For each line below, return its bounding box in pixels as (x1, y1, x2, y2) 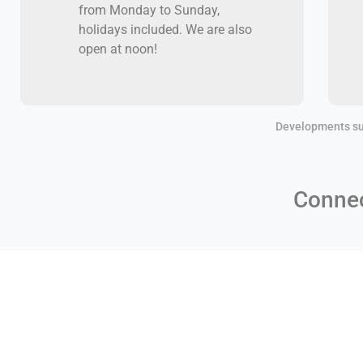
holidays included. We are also (78, 21, 252, 37)
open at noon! (78, 41, 157, 57)
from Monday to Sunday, (78, 2, 220, 18)
